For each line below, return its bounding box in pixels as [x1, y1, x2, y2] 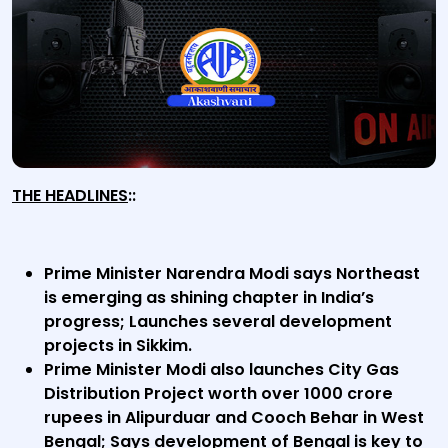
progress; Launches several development [44, 310, 392, 333]
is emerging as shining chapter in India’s [44, 286, 374, 309]
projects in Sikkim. [44, 334, 192, 357]
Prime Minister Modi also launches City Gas [44, 358, 399, 381]
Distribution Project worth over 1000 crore [44, 382, 393, 405]
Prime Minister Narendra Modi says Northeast [44, 262, 420, 285]
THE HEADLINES [12, 184, 128, 207]
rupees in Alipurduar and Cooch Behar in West [44, 406, 424, 429]
